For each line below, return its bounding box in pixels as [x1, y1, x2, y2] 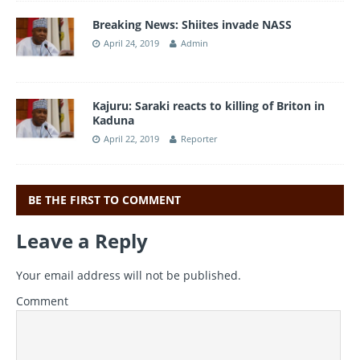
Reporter [181, 133, 217, 145]
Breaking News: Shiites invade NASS [92, 17, 292, 33]
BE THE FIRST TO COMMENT [28, 191, 181, 207]
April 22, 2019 [104, 133, 159, 145]
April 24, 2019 [104, 37, 159, 50]
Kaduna [92, 112, 134, 129]
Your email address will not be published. [16, 267, 241, 283]
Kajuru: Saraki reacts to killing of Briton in [92, 98, 325, 114]
